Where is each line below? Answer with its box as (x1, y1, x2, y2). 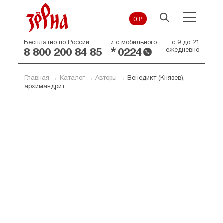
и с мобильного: (110, 40, 158, 46)
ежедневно (165, 47, 199, 53)
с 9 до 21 (171, 40, 199, 46)
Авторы (95, 75, 117, 81)
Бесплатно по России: (23, 40, 91, 46)
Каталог (59, 75, 85, 81)
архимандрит (24, 84, 65, 90)
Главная (24, 75, 49, 81)
